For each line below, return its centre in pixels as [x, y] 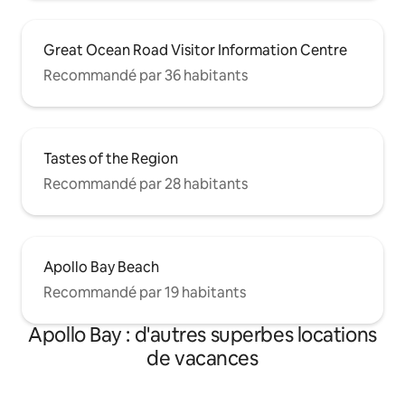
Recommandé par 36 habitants [146, 76]
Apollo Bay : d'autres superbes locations [202, 335]
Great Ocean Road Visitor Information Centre [195, 51]
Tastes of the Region [111, 159]
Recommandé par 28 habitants [146, 184]
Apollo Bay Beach [101, 268]
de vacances [202, 359]
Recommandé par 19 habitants [145, 293]
